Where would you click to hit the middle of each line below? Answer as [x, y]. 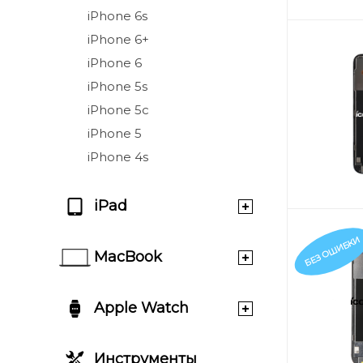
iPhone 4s [118, 157]
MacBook [128, 257]
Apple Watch [141, 308]
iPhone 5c [118, 110]
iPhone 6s [117, 16]
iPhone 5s [117, 86]
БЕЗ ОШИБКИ [332, 251]
